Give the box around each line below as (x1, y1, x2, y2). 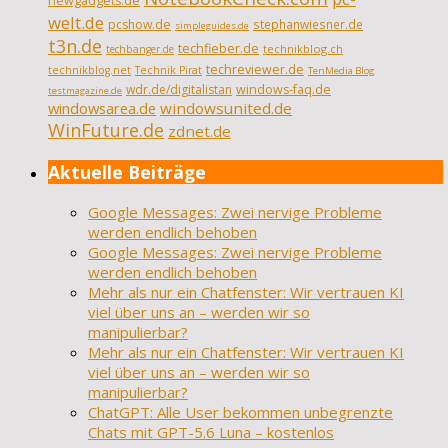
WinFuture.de (48, 118, 164, 143)
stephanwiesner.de (253, 16, 363, 33)
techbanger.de (106, 42, 174, 57)
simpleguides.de (175, 19, 249, 33)
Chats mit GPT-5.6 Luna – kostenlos (88, 421, 334, 442)
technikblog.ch (263, 41, 343, 57)
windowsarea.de (48, 98, 156, 119)
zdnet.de (168, 121, 231, 142)
